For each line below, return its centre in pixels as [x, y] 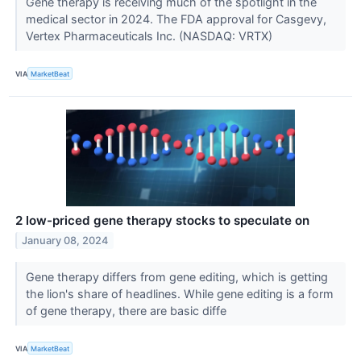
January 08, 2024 [65, 240]
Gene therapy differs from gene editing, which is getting [176, 277]
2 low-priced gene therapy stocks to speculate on [162, 221]
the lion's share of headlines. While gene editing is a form [179, 294]
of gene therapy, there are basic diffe [127, 311]
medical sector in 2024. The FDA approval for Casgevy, [176, 19]
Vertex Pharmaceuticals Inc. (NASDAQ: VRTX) [150, 35]
